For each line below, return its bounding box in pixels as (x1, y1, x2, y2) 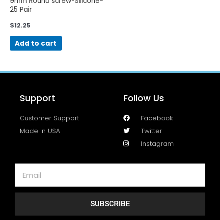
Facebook (141, 113, 173, 123)
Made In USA (20, 126, 60, 136)
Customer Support (20, 113, 79, 123)
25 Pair (10, 5, 32, 15)
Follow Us (123, 92, 165, 105)
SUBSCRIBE (90, 199, 130, 209)
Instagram (141, 139, 174, 149)
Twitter (141, 126, 163, 136)
